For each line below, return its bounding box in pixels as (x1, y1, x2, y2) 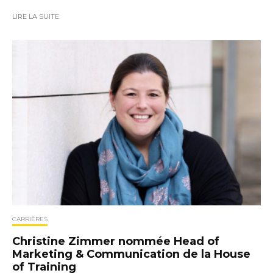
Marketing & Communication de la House (12, 247, 250, 261)
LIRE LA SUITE (12, 12, 59, 21)
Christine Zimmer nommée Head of (12, 235, 219, 249)
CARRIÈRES (12, 215, 48, 224)
